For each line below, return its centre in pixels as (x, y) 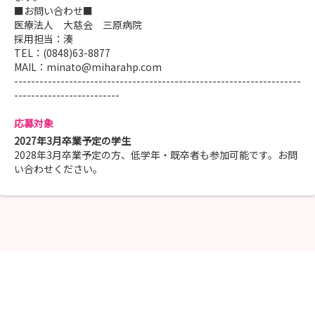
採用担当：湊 (44, 39)
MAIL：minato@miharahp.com (88, 67)
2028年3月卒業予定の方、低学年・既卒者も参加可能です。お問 (156, 155)
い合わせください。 (58, 169)
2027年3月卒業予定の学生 (72, 141)
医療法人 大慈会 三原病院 (78, 25)
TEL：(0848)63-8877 (62, 53)
